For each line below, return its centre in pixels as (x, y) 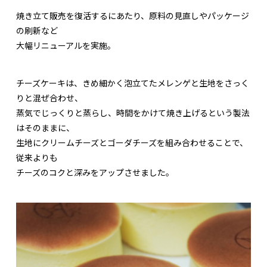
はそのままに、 (45, 128)
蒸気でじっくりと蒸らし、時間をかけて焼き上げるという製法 (133, 113)
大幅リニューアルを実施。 (66, 46)
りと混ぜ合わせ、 (49, 98)
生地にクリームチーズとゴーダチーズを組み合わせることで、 (132, 143)
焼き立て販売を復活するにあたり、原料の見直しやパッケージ (133, 16)
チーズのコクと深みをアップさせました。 (95, 173)
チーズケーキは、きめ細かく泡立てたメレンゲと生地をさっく (133, 83)
